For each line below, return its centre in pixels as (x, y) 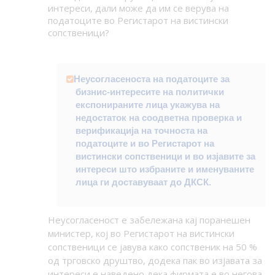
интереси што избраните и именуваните (165, 169)
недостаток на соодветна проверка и (158, 118)
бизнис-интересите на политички (149, 92)
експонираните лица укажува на (147, 105)
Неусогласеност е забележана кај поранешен (149, 220)
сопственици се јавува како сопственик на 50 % (152, 247)
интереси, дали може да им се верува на (138, 8)
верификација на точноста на (141, 131)
